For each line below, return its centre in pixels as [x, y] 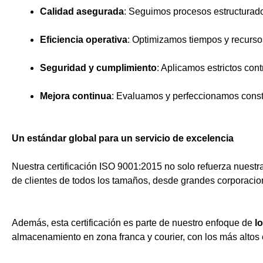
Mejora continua [76, 96]
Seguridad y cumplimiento [98, 68]
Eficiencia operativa [84, 40]
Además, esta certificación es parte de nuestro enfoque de [133, 223]
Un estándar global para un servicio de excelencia [123, 138]
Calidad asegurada [82, 11]
